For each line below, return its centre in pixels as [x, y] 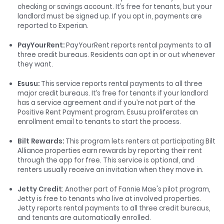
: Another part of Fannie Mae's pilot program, [136, 189]
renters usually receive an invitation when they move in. [112, 169]
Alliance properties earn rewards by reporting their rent [110, 150]
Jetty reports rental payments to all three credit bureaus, [114, 208]
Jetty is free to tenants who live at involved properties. [109, 198]
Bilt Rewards [40, 141]
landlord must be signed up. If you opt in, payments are [110, 16]
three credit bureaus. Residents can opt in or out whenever [116, 54]
